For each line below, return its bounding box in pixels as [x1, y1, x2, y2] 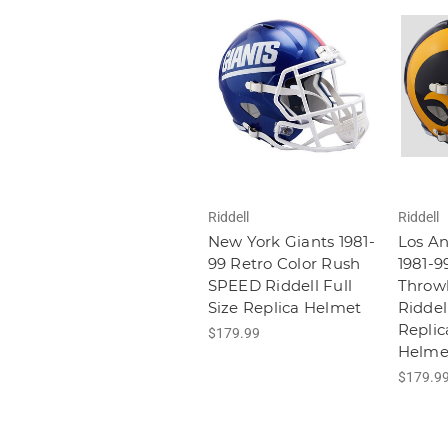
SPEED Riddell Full [207, 276, 352, 296]
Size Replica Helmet [207, 298, 362, 318]
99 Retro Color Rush [207, 254, 361, 274]
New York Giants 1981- [207, 232, 375, 252]
